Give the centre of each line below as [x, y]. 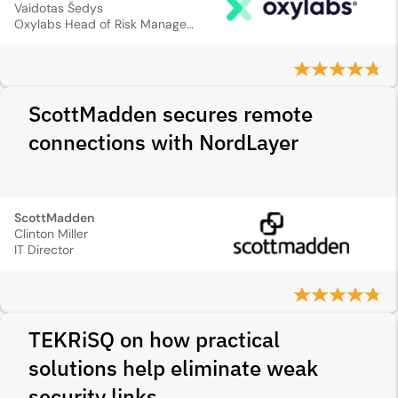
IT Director [44, 250]
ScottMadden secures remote [171, 114]
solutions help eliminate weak [173, 368]
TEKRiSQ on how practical [154, 339]
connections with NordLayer [163, 142]
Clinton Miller [51, 234]
